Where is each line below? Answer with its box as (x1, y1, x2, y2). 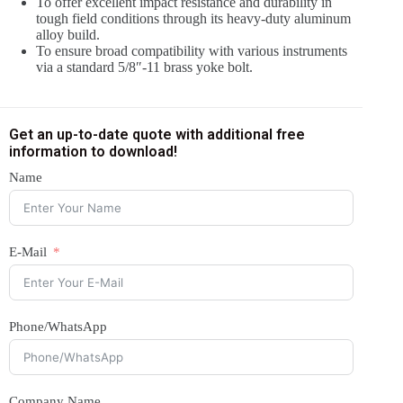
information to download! (9, 142, 177, 160)
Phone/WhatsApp (9, 318, 107, 334)
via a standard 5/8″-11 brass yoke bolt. (36, 58, 253, 75)
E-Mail (9, 244, 47, 259)
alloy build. (36, 26, 100, 42)
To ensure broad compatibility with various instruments (36, 42, 347, 58)
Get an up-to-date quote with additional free (9, 125, 305, 143)
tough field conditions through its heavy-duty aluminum (36, 10, 351, 26)
